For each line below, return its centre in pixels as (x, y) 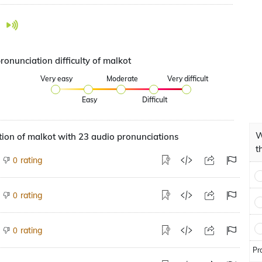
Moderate (122, 79)
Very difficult (187, 79)
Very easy (57, 79)
